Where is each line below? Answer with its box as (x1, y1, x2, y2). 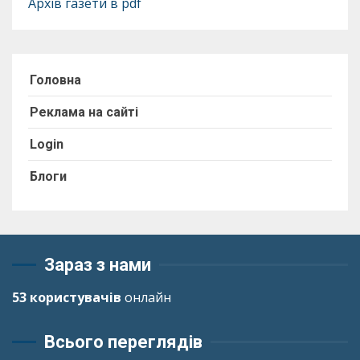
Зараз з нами (44, 254, 151, 275)
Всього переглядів (44, 331, 202, 352)
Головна (30, 72, 81, 88)
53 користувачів (12, 288, 121, 306)
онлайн (121, 288, 171, 306)
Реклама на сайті (30, 104, 138, 120)
